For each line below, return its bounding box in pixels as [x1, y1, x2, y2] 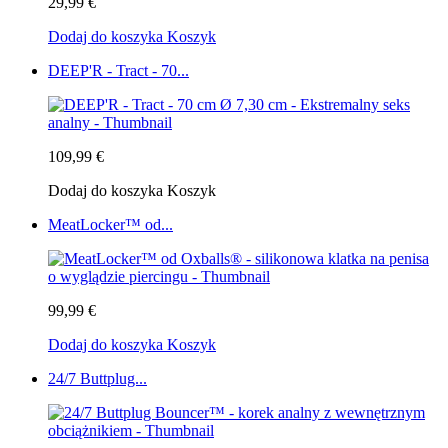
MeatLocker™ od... [48, 216, 173, 234]
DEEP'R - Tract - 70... [48, 62, 189, 80]
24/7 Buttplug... [48, 370, 147, 388]
